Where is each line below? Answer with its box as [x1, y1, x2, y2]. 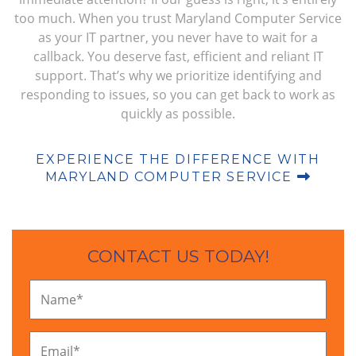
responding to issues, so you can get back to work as [21, 86, 335, 104]
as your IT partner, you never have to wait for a [38, 29, 318, 47]
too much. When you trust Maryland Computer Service [14, 10, 342, 28]
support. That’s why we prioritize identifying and [34, 67, 322, 85]
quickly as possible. [121, 105, 235, 123]
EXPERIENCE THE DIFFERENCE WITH [36, 152, 320, 168]
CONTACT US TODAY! [87, 246, 269, 267]
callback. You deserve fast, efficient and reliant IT [33, 48, 323, 66]
